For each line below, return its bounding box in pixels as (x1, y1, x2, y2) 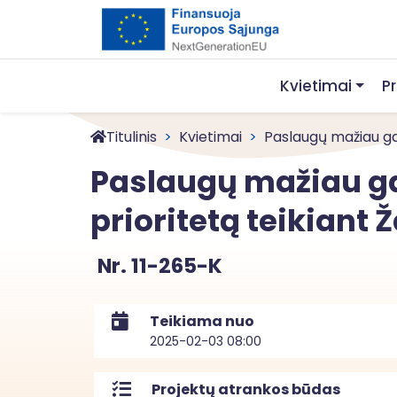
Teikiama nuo (150, 311, 254, 331)
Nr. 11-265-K (97, 252, 222, 280)
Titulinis (106, 127, 157, 147)
